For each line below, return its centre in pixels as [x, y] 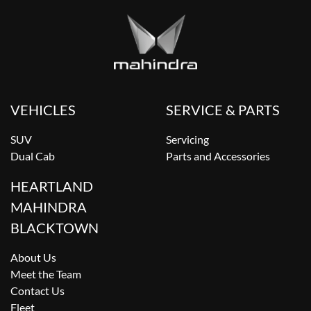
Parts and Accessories [218, 155]
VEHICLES [43, 109]
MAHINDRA [49, 207]
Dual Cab [33, 155]
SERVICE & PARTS [223, 109]
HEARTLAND [52, 186]
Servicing [187, 139]
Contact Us [37, 290]
